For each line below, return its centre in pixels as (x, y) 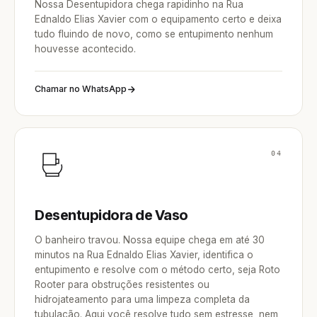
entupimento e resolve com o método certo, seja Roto (157, 270)
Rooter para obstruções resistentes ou (122, 284)
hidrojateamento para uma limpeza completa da (142, 299)
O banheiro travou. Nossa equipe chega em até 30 (150, 240)
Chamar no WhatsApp (81, 89)
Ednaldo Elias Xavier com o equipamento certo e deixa (158, 19)
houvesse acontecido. (85, 49)
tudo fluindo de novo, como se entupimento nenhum (154, 34)
